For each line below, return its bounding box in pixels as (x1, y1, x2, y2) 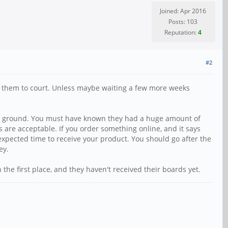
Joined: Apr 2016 (160, 7, 206, 16)
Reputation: (164, 28, 198, 37)
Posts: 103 (168, 17, 197, 26)
